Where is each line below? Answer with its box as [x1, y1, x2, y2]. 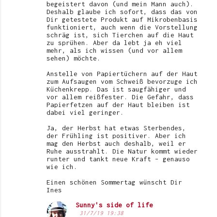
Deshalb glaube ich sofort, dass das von [46, 7, 198, 15]
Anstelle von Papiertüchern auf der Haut [46, 69, 198, 77]
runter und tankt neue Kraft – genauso [46, 155, 190, 163]
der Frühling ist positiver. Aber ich [46, 131, 186, 139]
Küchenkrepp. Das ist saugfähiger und [46, 85, 186, 93]
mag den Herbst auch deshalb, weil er [46, 139, 186, 147]
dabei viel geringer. [46, 108, 124, 116]
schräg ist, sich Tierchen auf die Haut [46, 31, 194, 39]
